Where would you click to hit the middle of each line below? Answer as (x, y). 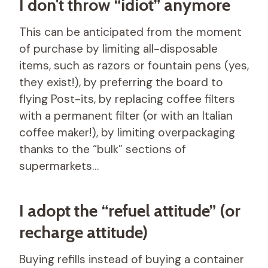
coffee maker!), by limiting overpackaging (127, 132)
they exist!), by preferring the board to (121, 82)
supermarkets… (59, 166)
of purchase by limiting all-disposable (118, 48)
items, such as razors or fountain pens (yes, (134, 65)
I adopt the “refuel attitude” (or (130, 210)
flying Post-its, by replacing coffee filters (127, 99)
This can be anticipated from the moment (130, 32)
